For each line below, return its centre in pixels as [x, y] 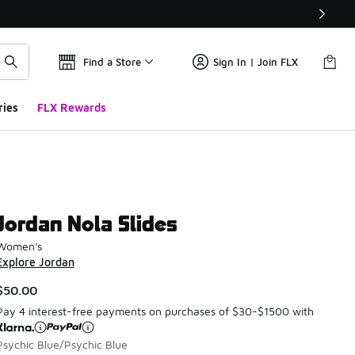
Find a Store [112, 62]
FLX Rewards [71, 107]
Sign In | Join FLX [256, 62]
